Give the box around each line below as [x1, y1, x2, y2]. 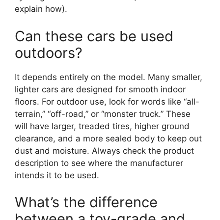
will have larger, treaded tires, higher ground [15, 121, 190, 131]
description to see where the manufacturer [15, 158, 183, 168]
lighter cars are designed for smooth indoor [15, 84, 186, 94]
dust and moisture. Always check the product [15, 145, 194, 156]
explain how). [15, 4, 67, 14]
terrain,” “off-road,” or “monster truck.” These [15, 109, 191, 119]
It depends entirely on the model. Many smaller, [15, 72, 202, 82]
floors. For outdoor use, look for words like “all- [15, 96, 199, 107]
